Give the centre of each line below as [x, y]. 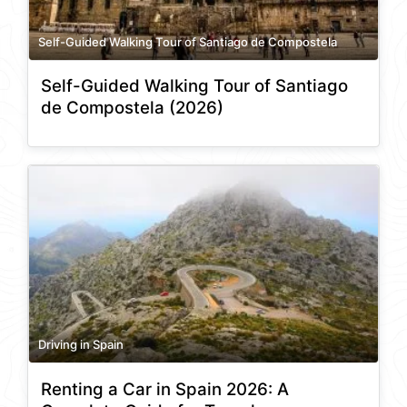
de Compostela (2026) [132, 108]
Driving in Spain [81, 345]
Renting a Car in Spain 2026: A [165, 389]
